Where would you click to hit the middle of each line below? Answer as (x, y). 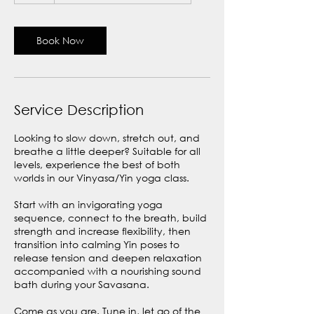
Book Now (60, 40)
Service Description (79, 110)
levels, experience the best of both (97, 164)
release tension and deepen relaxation (108, 258)
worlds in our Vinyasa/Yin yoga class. (102, 178)
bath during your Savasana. (82, 284)
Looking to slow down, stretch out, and (107, 138)
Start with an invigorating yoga (88, 204)
